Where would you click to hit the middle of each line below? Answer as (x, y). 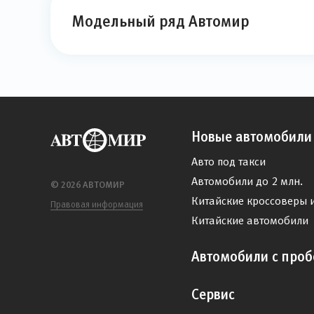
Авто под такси (228, 162)
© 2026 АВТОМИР (88, 185)
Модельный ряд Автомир (161, 21)
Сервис (213, 294)
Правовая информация (97, 204)
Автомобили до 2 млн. (247, 181)
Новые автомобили (252, 137)
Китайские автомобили (250, 220)
